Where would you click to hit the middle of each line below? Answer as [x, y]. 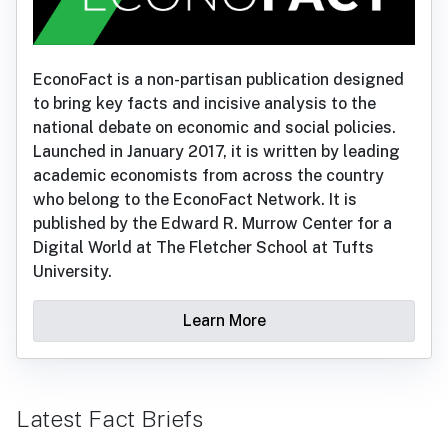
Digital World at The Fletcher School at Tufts [203, 247]
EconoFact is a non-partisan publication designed [218, 79]
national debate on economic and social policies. [214, 127]
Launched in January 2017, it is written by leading [216, 151]
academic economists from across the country [208, 175]
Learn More [224, 320]
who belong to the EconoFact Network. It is [195, 199]
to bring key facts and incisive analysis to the [204, 103]
